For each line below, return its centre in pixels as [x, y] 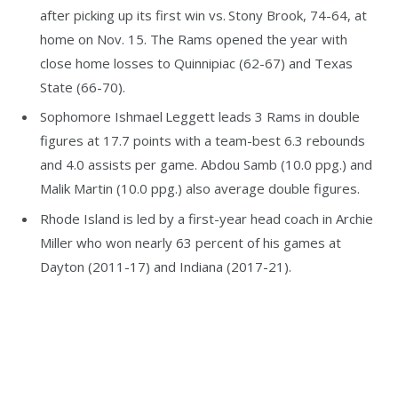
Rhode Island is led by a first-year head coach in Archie [207, 218]
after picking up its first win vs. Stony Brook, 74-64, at [203, 15]
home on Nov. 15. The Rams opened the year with [194, 39]
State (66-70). [83, 87]
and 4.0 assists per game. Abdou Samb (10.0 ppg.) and [206, 165]
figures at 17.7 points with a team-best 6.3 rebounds [203, 141]
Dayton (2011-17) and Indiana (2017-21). [166, 266]
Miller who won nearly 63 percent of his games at [191, 242]
